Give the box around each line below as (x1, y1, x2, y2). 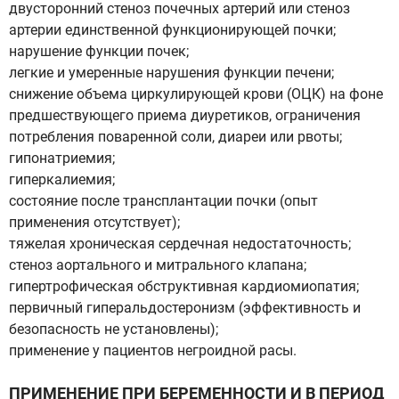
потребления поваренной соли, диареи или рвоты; (9, 128, 342, 145)
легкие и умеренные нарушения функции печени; (9, 64, 334, 81)
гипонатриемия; (9, 150, 115, 167)
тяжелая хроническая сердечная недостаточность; (9, 235, 351, 252)
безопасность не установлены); (9, 321, 218, 338)
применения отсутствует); (9, 214, 180, 231)
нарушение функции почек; (9, 43, 189, 60)
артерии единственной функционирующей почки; (9, 21, 336, 38)
